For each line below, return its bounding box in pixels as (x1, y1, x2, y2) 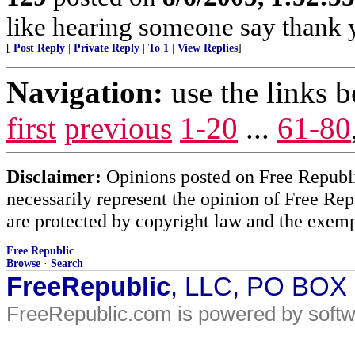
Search (51, 258, 83, 269)
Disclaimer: (6, 166, 101, 187)
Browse (6, 258, 40, 269)
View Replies (177, 42, 238, 54)
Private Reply (74, 42, 139, 54)
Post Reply (13, 42, 65, 54)
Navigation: (6, 75, 163, 109)
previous (64, 111, 172, 145)
